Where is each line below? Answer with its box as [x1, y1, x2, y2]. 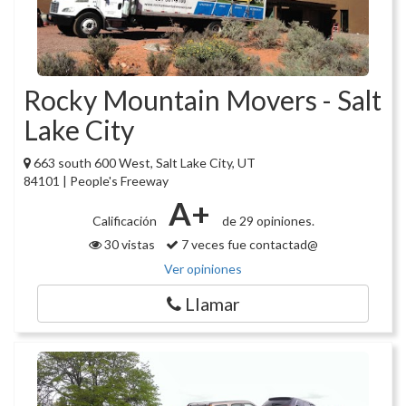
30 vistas [101, 237, 166, 253]
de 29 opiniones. [218, 213, 314, 229]
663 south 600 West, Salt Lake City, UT [34, 155, 256, 171]
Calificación [92, 213, 159, 229]
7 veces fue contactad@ [178, 237, 318, 253]
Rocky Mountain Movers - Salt [24, 83, 382, 117]
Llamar [180, 293, 240, 315]
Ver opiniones [164, 261, 242, 277]
